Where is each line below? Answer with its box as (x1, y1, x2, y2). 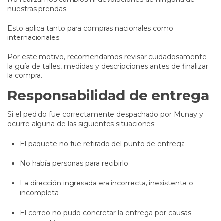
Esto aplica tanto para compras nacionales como (7, 24, 173, 33)
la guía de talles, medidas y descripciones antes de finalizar (7, 62, 208, 71)
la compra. (7, 71, 42, 80)
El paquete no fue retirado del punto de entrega (20, 139, 185, 148)
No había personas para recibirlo (20, 159, 128, 168)
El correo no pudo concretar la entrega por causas (20, 208, 191, 218)
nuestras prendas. (7, 4, 68, 14)
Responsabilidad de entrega (7, 87, 209, 104)
